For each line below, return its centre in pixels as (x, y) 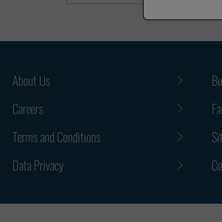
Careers (28, 109)
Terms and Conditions (56, 137)
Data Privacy (38, 165)
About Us (31, 80)
